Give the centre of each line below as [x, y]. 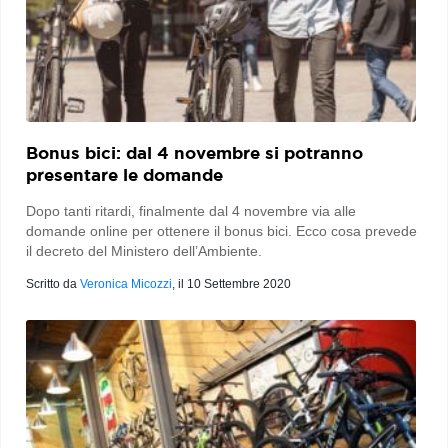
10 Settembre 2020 [239, 283]
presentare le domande [124, 174]
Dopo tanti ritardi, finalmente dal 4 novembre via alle [191, 210]
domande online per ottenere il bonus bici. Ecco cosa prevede [221, 230]
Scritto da [53, 283]
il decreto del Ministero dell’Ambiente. [144, 250]
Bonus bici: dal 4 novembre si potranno [194, 152]
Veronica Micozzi [126, 283]
